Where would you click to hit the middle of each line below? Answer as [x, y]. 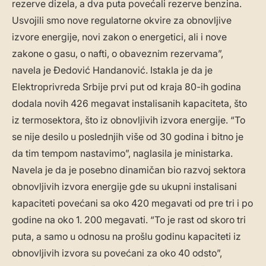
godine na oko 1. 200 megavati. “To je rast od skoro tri [129, 220]
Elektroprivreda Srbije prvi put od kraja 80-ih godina [126, 87]
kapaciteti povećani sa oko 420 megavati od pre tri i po [132, 203]
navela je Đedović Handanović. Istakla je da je [112, 70]
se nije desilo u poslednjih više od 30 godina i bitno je [128, 137]
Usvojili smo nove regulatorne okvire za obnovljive [122, 20]
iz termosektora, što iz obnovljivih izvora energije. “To [129, 120]
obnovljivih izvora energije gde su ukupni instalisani [124, 187]
